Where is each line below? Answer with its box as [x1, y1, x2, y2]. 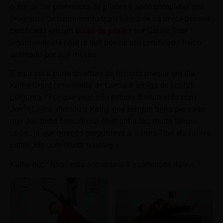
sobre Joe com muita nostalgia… [10, 140, 124, 150]
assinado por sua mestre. [10, 50, 99, 60]
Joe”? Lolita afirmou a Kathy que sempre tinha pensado [10, 105, 205, 114]
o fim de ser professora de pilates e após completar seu [10, 2, 204, 12]
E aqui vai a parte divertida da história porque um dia [10, 69, 195, 79]
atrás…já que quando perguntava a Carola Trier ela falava [10, 128, 211, 138]
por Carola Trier [132, 26, 188, 36]
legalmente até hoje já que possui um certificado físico [10, 38, 201, 48]
